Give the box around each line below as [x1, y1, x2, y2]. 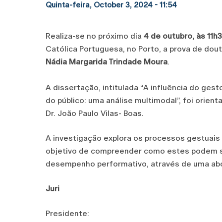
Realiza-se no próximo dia [46, 31, 144, 41]
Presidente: [46, 209, 89, 218]
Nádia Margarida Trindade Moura [46, 57, 167, 66]
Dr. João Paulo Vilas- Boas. [46, 109, 144, 118]
